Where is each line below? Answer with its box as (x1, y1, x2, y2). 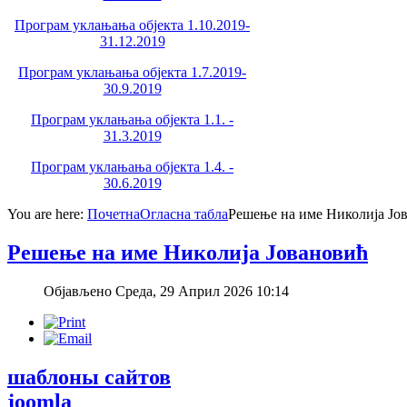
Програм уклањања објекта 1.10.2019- (15, 16, 250, 33)
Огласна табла (140, 205, 228, 222)
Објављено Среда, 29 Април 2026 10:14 (44, 283, 289, 299)
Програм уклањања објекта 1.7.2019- (18, 64, 246, 80)
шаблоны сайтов (7, 364, 171, 389)
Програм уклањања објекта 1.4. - (31, 158, 233, 174)
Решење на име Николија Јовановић (7, 240, 368, 264)
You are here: (7, 205, 87, 222)
